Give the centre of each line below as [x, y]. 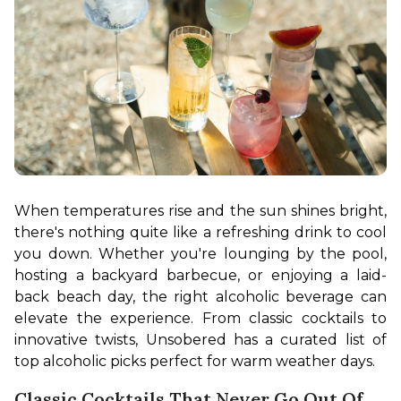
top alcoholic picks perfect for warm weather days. [195, 362]
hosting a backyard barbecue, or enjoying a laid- [200, 276]
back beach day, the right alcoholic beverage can [200, 297]
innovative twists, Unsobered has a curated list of [200, 340]
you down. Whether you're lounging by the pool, [200, 254]
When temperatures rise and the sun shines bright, [200, 211]
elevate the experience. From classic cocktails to [200, 319]
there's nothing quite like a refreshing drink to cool [200, 233]
